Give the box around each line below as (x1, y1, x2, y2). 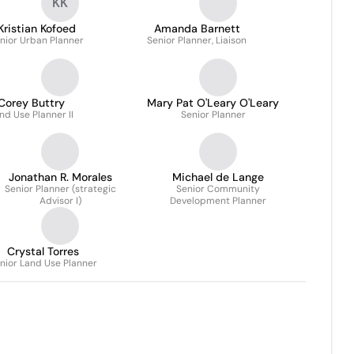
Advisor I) (39, 194, 81, 207)
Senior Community (176, 183, 260, 195)
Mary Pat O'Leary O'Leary (147, 96, 279, 110)
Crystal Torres (7, 244, 79, 258)
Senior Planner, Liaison (147, 34, 247, 47)
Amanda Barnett (153, 21, 240, 36)
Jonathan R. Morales (8, 170, 112, 184)
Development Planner (170, 194, 266, 207)
